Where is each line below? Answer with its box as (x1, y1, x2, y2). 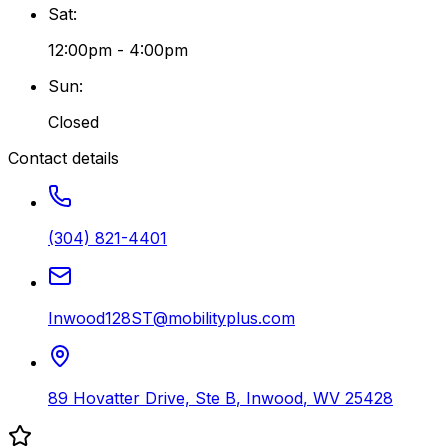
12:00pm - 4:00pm (48, 39, 188, 60)
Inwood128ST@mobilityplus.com (48, 307, 295, 328)
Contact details (8, 147, 119, 168)
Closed (48, 111, 99, 132)
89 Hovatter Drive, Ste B (48, 387, 236, 408)
